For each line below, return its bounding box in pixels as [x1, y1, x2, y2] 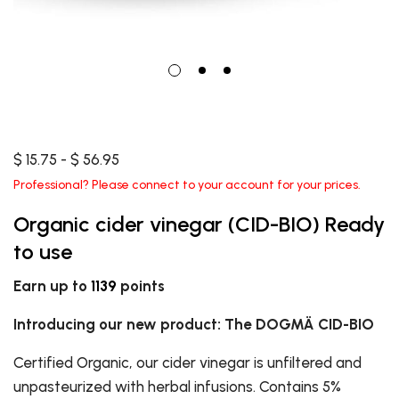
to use [13, 239, 72, 265]
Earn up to [13, 277, 91, 296]
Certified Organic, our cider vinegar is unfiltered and [13, 354, 362, 372]
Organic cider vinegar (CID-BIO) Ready [13, 211, 385, 238]
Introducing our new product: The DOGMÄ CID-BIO [13, 315, 374, 334]
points [117, 277, 165, 296]
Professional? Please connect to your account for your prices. [13, 177, 361, 193]
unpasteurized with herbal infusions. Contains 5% [13, 378, 341, 396]
